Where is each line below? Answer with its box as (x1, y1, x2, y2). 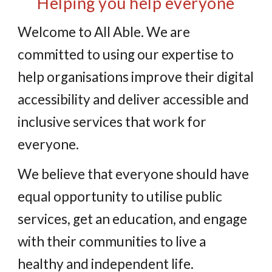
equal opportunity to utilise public (18, 188, 223, 205)
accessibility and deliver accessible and (18, 91, 250, 107)
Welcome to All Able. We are (18, 24, 191, 40)
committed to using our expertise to (18, 46, 234, 63)
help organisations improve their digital (18, 69, 254, 85)
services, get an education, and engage (18, 211, 248, 227)
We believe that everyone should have (18, 166, 250, 182)
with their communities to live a (18, 233, 206, 250)
